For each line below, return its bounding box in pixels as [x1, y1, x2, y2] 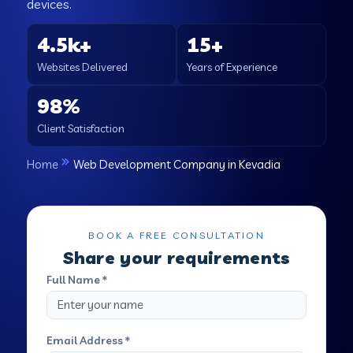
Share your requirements [62, 247, 291, 268]
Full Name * [46, 273, 108, 286]
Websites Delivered [37, 60, 128, 73]
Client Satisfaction [37, 121, 125, 135]
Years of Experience [187, 60, 277, 73]
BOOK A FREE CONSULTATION [88, 229, 265, 241]
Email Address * [46, 333, 131, 347]
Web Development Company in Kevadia [73, 156, 281, 172]
